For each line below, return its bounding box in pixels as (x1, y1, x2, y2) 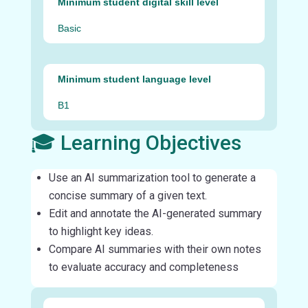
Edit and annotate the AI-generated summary (48, 206, 262, 220)
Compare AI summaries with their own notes (48, 242, 261, 256)
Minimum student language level (57, 73, 211, 85)
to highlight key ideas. (48, 224, 153, 238)
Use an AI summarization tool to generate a (48, 170, 256, 184)
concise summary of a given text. (48, 188, 207, 202)
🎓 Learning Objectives (30, 130, 241, 155)
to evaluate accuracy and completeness (48, 260, 239, 274)
